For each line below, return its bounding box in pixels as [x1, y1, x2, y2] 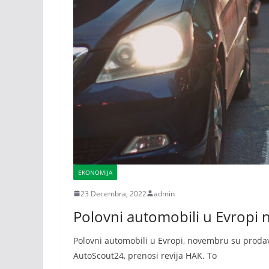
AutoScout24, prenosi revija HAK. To [73, 249, 217, 261]
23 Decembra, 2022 [80, 188, 147, 199]
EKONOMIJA [78, 168, 112, 177]
